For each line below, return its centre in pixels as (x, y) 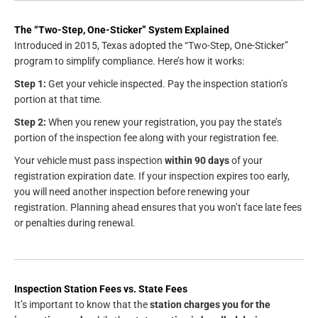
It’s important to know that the (82, 305)
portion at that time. (58, 100)
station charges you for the (210, 305)
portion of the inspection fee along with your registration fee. (147, 138)
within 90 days (197, 161)
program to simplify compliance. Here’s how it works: (129, 61)
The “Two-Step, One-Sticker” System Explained (122, 30)
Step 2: (30, 122)
